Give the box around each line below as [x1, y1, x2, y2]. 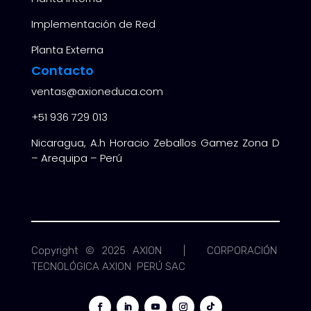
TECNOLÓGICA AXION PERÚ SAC [31, 260, 185, 274]
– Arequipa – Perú [31, 150, 122, 165]
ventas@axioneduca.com [31, 83, 163, 99]
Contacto [31, 61, 94, 79]
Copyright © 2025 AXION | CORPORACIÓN [31, 244, 280, 258]
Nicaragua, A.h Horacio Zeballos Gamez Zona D [31, 135, 280, 150]
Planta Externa [31, 42, 103, 57]
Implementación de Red [31, 16, 155, 31]
